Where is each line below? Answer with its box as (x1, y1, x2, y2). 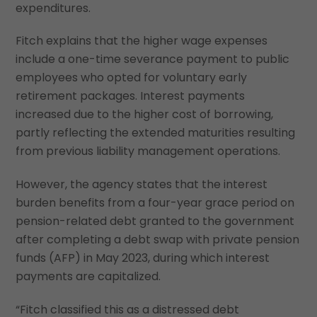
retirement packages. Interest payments (16, 88, 246, 105)
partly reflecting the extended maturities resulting (16, 125, 296, 142)
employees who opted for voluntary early (16, 69, 248, 86)
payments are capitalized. (16, 268, 161, 285)
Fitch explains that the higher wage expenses (16, 33, 268, 50)
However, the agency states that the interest (16, 176, 268, 193)
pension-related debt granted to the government (16, 213, 295, 230)
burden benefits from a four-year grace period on (16, 195, 295, 212)
